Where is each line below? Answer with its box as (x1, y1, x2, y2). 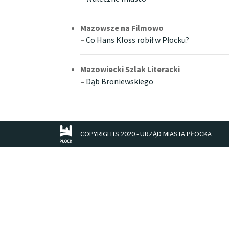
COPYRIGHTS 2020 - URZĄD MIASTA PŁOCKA (80, 129, 212, 139)
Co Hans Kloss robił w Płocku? (86, 35, 189, 45)
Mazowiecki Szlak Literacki (80, 64, 180, 74)
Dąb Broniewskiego (86, 76, 153, 86)
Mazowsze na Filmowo (80, 22, 164, 33)
